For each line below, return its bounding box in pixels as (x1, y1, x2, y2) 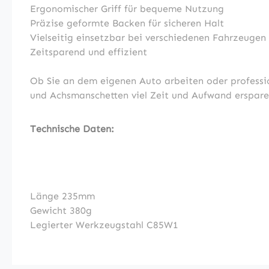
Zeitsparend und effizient (30, 46, 147, 58)
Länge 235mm (30, 190, 95, 202)
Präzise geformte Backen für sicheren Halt (30, 17, 224, 29)
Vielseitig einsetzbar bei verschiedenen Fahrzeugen (30, 32, 266, 43)
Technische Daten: (30, 123, 114, 134)
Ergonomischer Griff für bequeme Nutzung (30, 3, 224, 14)
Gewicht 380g (30, 205, 92, 216)
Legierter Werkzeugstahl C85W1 (30, 219, 178, 231)
